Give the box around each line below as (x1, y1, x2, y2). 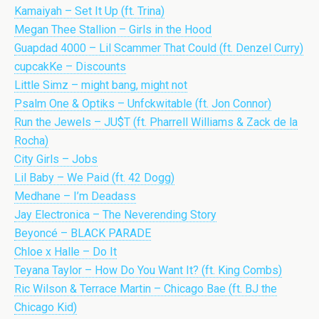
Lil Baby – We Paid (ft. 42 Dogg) (14, 171, 174, 184)
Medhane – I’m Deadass (14, 189, 136, 203)
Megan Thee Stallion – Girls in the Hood (14, 23, 211, 36)
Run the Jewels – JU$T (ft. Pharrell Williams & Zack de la (14, 115, 298, 129)
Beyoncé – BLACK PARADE (14, 226, 151, 240)
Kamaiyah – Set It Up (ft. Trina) (14, 4, 164, 18)
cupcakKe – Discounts (14, 60, 126, 73)
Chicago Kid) (14, 300, 77, 314)
